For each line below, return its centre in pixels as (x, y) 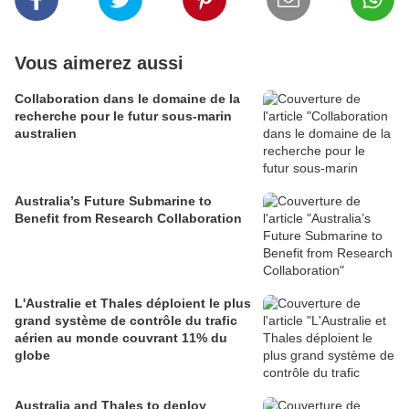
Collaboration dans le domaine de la (127, 99)
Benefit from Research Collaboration (128, 219)
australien (46, 134)
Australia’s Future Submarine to (113, 201)
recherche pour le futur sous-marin (123, 116)
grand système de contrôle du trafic (126, 321)
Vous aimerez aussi (99, 63)
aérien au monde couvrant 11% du (121, 338)
